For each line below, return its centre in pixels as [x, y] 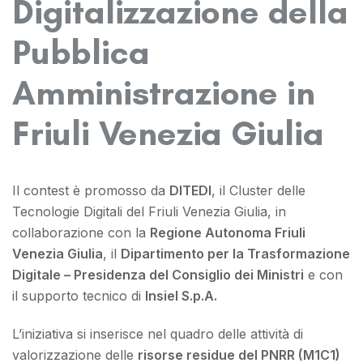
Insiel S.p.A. [181, 295]
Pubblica [81, 52]
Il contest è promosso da [91, 190]
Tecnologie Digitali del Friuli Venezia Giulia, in [149, 211]
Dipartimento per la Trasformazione [235, 253]
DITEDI [190, 190]
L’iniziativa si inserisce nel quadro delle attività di [158, 333]
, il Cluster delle [258, 190]
